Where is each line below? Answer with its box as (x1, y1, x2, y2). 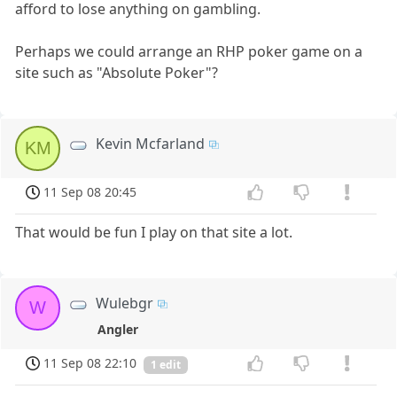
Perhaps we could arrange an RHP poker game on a (15, 42, 363, 62)
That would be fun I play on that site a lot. (15, 222, 293, 242)
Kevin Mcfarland (96, 134, 206, 154)
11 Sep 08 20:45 (43, 183, 137, 201)
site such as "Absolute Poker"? (15, 63, 219, 83)
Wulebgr (96, 292, 154, 313)
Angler (97, 320, 139, 338)
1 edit (151, 356, 181, 372)
